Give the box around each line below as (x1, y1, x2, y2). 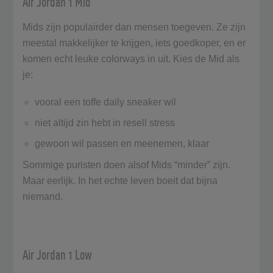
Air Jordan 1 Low (23, 246, 95, 263)
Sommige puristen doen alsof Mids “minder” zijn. (23, 159, 231, 170)
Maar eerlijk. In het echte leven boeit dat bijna (23, 175, 218, 186)
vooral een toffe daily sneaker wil (35, 96, 179, 107)
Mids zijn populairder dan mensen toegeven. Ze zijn (23, 21, 246, 32)
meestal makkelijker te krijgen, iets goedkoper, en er (23, 37, 246, 48)
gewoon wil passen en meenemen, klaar (35, 138, 212, 149)
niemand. (23, 191, 66, 202)
